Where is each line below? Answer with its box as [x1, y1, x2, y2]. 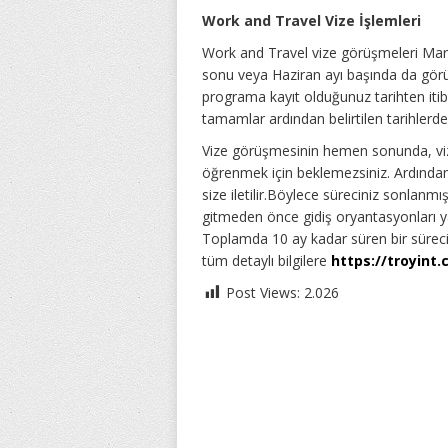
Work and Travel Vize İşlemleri [202, 11, 421, 30]
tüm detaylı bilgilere [202, 251, 331, 270]
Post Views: [226, 283, 304, 302]
